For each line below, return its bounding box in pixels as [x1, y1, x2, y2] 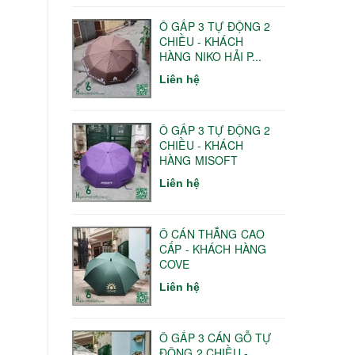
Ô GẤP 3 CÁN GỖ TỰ [159, 329, 272, 345]
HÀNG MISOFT [159, 151, 239, 168]
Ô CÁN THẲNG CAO [159, 225, 265, 242]
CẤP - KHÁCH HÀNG [159, 240, 267, 257]
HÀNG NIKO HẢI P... [159, 48, 262, 64]
